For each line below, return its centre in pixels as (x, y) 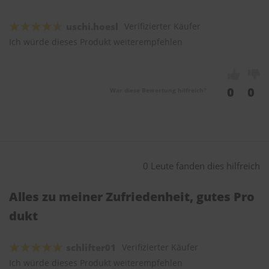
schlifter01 (91, 248)
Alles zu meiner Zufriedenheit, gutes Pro (132, 197)
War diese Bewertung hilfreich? (158, 90)
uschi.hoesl (92, 27)
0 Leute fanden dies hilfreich (201, 166)
